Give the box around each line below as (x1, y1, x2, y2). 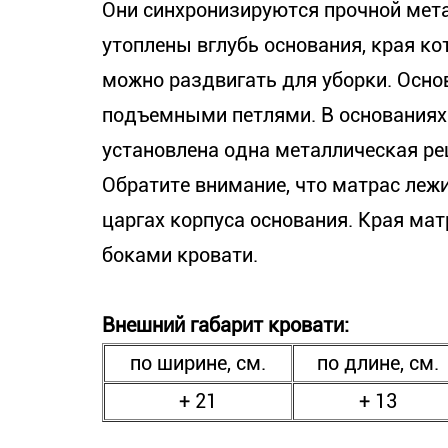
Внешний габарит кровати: (102, 313, 349, 337)
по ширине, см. (130, 351, 266, 375)
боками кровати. (102, 243, 258, 267)
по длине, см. (316, 351, 439, 375)
